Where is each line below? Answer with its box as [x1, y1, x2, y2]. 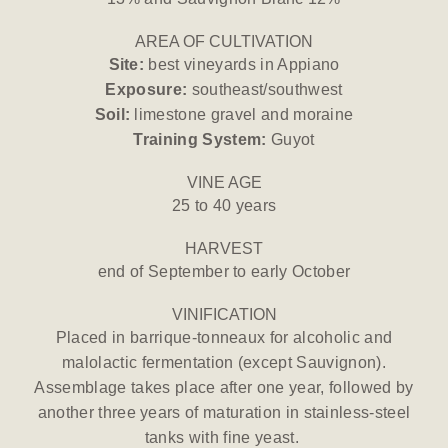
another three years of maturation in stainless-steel [37, 404, 411, 422]
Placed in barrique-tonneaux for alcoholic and [55, 329, 393, 347]
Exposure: [105, 81, 188, 99]
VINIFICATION [171, 306, 277, 324]
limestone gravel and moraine [134, 106, 354, 124]
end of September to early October [97, 263, 351, 281]
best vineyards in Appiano [144, 56, 340, 74]
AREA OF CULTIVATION [135, 33, 313, 51]
